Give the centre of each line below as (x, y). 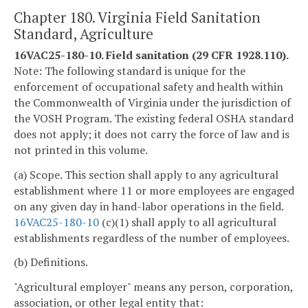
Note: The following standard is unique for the (130, 70)
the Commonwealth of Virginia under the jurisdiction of (152, 102)
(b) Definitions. (51, 262)
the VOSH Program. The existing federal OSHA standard (154, 118)
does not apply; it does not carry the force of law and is (152, 134)
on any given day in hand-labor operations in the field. (148, 206)
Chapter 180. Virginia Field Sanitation (137, 17)
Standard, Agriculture (84, 33)
